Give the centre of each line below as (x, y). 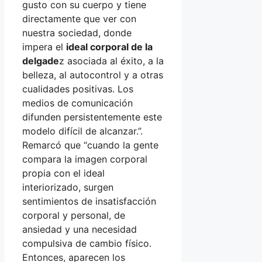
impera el (44, 46)
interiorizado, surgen (68, 187)
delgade (41, 61)
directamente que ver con (79, 18)
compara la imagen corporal (85, 159)
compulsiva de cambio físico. (87, 243)
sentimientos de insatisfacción (89, 201)
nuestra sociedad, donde (77, 32)
